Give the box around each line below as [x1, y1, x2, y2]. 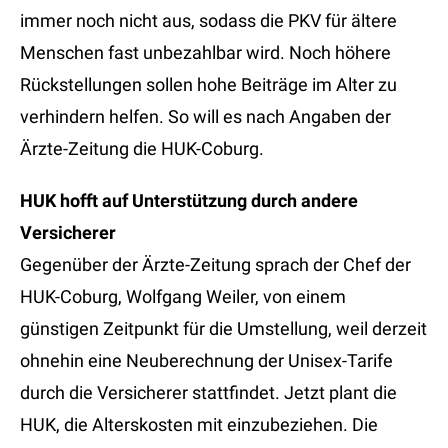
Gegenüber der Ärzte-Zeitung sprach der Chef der [20, 254, 411, 276]
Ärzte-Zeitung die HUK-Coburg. [20, 138, 264, 160]
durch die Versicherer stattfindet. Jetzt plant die [20, 382, 397, 404]
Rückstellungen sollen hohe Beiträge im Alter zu [20, 74, 397, 96]
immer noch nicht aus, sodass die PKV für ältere [20, 10, 397, 32]
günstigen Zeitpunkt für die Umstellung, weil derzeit [20, 318, 427, 340]
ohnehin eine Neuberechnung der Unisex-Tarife [20, 350, 393, 372]
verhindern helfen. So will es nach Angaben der [20, 106, 391, 128]
